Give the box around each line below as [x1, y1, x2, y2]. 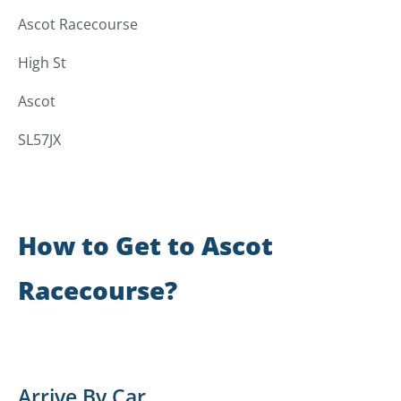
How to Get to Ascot [18, 228, 273, 263]
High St [18, 53, 66, 73]
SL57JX [18, 130, 61, 150]
